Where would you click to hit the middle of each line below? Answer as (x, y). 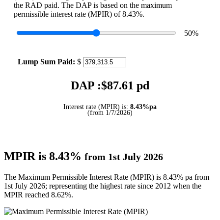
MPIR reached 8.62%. (39, 195)
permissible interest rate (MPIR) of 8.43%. (79, 14)
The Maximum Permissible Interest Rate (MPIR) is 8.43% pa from (107, 177)
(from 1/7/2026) (110, 112)
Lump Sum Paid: (46, 61)
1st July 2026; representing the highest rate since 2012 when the (103, 186)
